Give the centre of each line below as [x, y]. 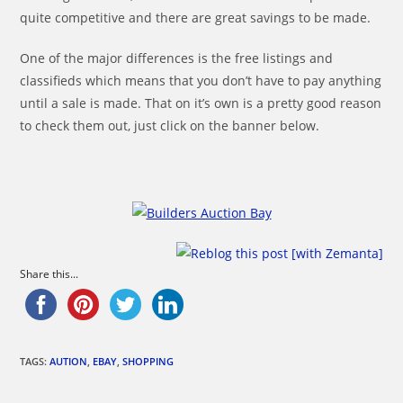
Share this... [49, 273]
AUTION [69, 361]
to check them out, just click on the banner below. [170, 125]
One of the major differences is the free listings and [177, 58]
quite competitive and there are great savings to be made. [196, 18]
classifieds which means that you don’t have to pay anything [201, 81]
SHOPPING [148, 361]
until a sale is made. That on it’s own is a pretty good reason [201, 103]
